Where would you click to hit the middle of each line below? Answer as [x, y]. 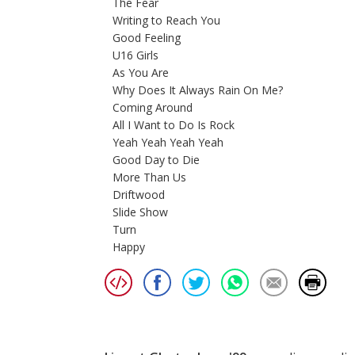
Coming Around [153, 108]
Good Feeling [147, 38]
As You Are [141, 73]
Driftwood [139, 195]
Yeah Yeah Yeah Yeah [168, 143]
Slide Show [140, 212]
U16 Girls [136, 55]
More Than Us [149, 177]
